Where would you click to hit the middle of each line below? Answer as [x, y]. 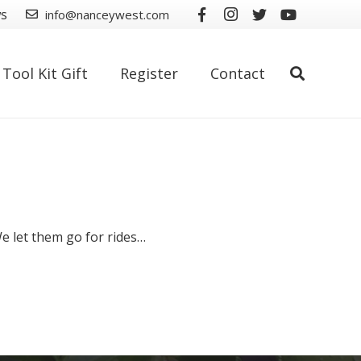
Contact [238, 73]
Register [149, 73]
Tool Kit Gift [46, 73]
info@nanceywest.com [107, 15]
